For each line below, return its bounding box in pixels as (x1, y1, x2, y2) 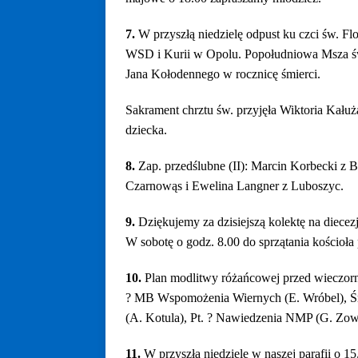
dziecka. (125, 123, 167, 137)
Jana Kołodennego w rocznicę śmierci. (125, 67, 320, 81)
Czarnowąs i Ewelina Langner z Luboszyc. (125, 179, 344, 193)
